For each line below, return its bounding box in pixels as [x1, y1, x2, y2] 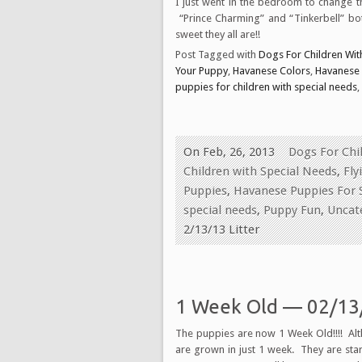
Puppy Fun [263, 202, 321, 217]
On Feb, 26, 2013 [183, 144, 275, 159]
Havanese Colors [233, 64, 310, 77]
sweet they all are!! [175, 27, 260, 40]
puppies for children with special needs [175, 80, 357, 93]
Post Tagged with [175, 48, 259, 61]
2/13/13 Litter [183, 221, 259, 237]
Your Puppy [175, 64, 228, 77]
